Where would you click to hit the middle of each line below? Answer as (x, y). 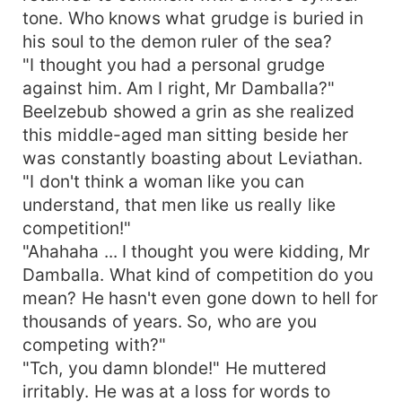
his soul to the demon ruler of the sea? (178, 41)
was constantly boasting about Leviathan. (192, 157)
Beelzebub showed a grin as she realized (188, 111)
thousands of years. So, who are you (170, 321)
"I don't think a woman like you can (164, 181)
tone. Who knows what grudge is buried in (193, 17)
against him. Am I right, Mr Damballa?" (179, 87)
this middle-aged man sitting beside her (186, 134)
